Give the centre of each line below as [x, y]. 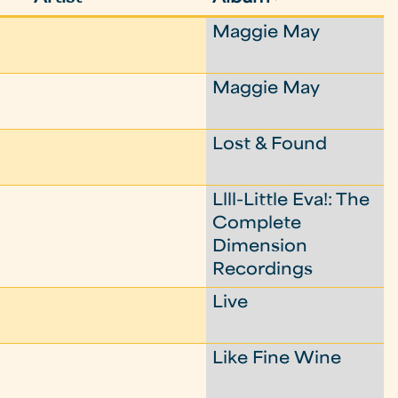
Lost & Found [270, 145]
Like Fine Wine [277, 359]
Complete [257, 224]
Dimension [260, 247]
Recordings [263, 271]
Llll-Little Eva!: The [291, 201]
